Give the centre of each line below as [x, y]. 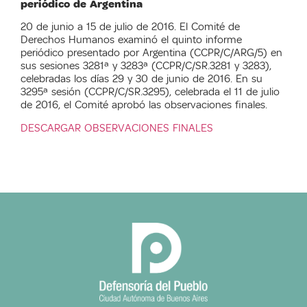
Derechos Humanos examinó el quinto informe [131, 40]
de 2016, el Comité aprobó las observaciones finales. [144, 105]
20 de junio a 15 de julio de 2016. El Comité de [130, 27]
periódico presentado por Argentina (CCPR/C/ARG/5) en [151, 53]
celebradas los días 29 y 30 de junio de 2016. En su [142, 79]
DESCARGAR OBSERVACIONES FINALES [117, 128]
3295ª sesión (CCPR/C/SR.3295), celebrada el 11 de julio [150, 92]
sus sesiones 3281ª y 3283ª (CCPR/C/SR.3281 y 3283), [146, 66]
